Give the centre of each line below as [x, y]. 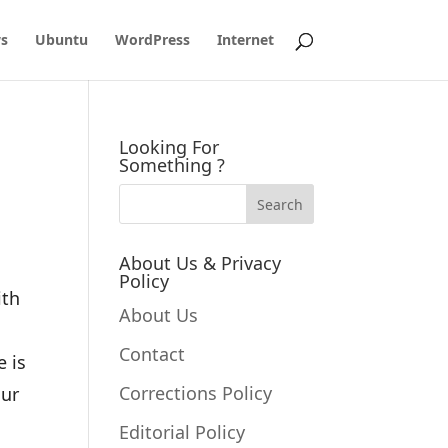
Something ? [172, 165]
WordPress [152, 39]
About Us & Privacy [200, 263]
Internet [245, 39]
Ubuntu [61, 39]
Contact [152, 354]
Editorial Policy [182, 432]
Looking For [169, 147]
